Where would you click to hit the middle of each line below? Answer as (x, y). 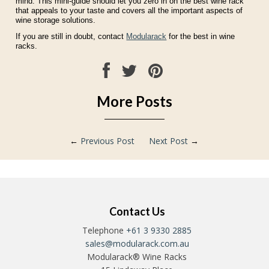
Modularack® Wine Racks (137, 256)
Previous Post (108, 141)
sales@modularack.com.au (137, 243)
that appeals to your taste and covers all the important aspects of (129, 11)
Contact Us (137, 211)
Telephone (104, 230)
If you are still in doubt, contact (71, 36)
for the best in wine (201, 36)
